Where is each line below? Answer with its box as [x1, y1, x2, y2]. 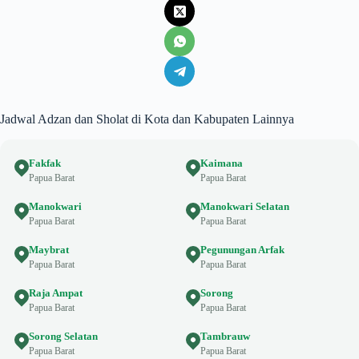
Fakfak [29, 156, 61, 169]
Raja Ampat [29, 286, 83, 299]
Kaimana [200, 156, 243, 169]
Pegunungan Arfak [200, 243, 284, 256]
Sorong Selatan [29, 329, 98, 342]
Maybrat [29, 243, 69, 256]
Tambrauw [200, 329, 250, 342]
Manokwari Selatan [200, 200, 289, 212]
